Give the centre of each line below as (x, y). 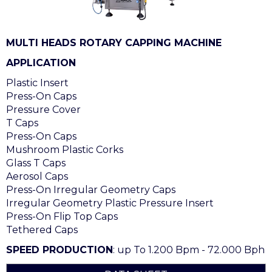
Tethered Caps (42, 229)
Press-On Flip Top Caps (62, 216)
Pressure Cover (43, 109)
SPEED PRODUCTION (59, 250)
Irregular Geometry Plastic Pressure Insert (110, 203)
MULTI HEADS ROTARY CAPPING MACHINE (114, 42)
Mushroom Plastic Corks (65, 149)
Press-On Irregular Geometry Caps (91, 189)
